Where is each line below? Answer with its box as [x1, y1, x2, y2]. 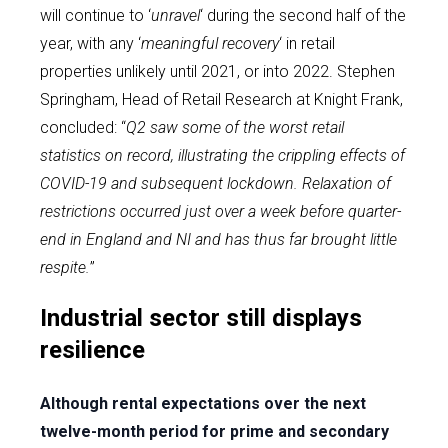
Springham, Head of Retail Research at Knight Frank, [40, 90, 403, 109]
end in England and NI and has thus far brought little [40, 230, 397, 249]
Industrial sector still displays [40, 304, 362, 332]
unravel [151, 6, 200, 25]
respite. [40, 258, 90, 277]
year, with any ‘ [40, 34, 141, 53]
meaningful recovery [141, 34, 279, 53]
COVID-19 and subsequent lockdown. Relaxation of [40, 174, 391, 193]
